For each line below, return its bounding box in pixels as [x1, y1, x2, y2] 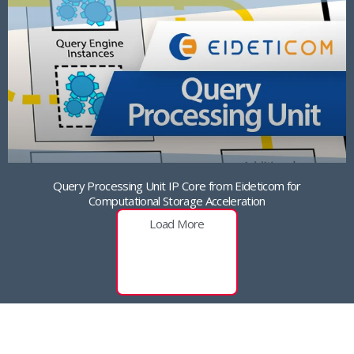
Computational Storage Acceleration [88, 193, 265, 209]
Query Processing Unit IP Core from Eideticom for [53, 178, 301, 194]
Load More [149, 216, 205, 232]
